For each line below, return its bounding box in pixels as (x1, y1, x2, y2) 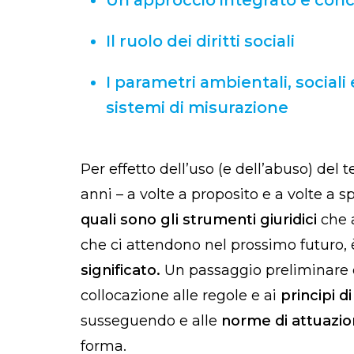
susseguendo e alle (81, 311, 221, 330)
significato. (81, 261, 160, 279)
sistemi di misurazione (106, 97, 288, 117)
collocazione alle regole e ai (81, 286, 281, 304)
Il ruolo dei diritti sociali (106, 31, 295, 51)
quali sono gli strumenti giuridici (81, 210, 317, 228)
